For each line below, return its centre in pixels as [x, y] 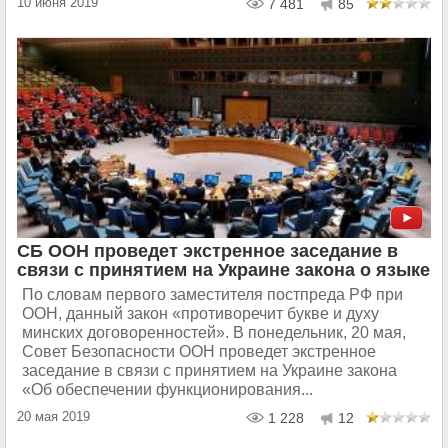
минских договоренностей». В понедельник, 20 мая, [214, 332]
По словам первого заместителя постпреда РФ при [212, 294]
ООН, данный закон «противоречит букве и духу [200, 313]
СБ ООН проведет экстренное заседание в [207, 250]
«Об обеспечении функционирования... [167, 389]
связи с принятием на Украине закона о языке [223, 269]
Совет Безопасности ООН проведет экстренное [199, 351]
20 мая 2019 [53, 416]
